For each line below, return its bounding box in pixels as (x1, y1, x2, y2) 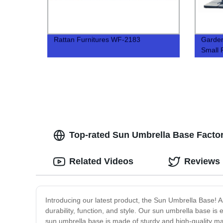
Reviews (184, 156, 220, 167)
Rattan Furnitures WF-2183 (54, 35, 141, 44)
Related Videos (69, 156, 133, 167)
